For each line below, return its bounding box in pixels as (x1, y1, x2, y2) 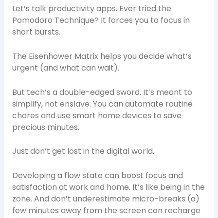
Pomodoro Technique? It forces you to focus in (12, 15, 190, 26)
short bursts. (12, 26, 60, 38)
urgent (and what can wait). (12, 62, 119, 73)
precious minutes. (12, 121, 79, 133)
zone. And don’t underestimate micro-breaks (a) (12, 193, 200, 204)
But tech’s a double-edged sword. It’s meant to (12, 86, 192, 98)
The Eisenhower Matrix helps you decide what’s (12, 50, 192, 62)
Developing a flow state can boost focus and (12, 169, 183, 181)
